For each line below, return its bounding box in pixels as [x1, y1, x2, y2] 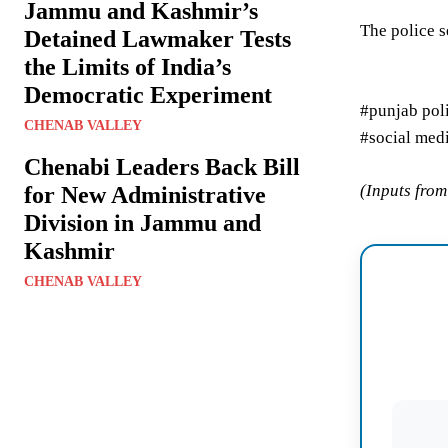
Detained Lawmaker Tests [24, 26, 291, 53]
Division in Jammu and [24, 210, 261, 237]
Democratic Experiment [24, 82, 272, 109]
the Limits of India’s [24, 54, 231, 81]
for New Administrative [24, 182, 266, 209]
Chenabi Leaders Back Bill [24, 154, 300, 181]
